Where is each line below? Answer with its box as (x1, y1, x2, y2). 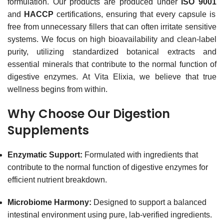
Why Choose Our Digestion (7, 105, 170, 122)
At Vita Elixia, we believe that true (78, 72, 216, 81)
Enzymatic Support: (7, 150, 82, 159)
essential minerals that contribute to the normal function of (7, 60, 216, 68)
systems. (7, 35, 38, 43)
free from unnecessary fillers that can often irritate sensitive (7, 22, 216, 31)
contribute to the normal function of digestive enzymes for (7, 163, 208, 171)
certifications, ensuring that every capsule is (53, 10, 215, 18)
